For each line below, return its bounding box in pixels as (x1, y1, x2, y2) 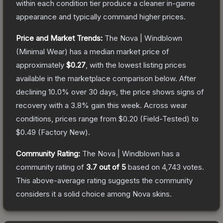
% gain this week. (82, 100, 142, 110)
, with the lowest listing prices (86, 60, 186, 70)
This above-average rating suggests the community (16, 175, 193, 185)
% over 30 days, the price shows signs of (62, 87, 204, 97)
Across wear (144, 100, 187, 110)
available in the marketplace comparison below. (16, 73, 177, 83)
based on (126, 162, 162, 172)
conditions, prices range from (16, 113, 118, 123)
